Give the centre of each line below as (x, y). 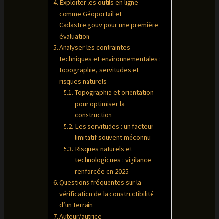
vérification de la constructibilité (107, 194)
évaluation (75, 36)
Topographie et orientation (114, 93)
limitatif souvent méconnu (113, 138)
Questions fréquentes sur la (100, 183)
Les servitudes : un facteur (114, 126)
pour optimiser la (100, 104)
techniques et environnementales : (110, 59)
